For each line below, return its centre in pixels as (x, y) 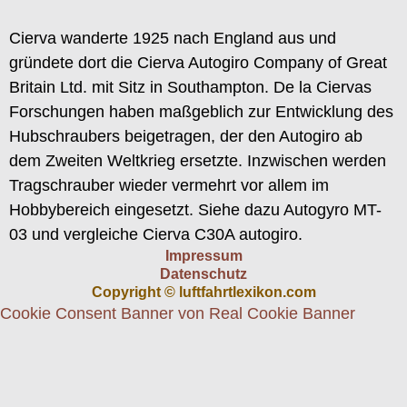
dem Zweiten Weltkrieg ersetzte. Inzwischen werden (198, 160)
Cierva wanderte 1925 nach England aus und (173, 38)
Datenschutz (203, 273)
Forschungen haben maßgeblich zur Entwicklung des (201, 111)
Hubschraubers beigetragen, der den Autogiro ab (186, 136)
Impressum (203, 255)
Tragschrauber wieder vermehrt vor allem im (169, 185)
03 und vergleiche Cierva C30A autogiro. (156, 234)
